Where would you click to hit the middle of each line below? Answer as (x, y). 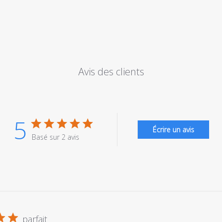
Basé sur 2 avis (55, 137)
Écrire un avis (173, 129)
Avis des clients (111, 71)
